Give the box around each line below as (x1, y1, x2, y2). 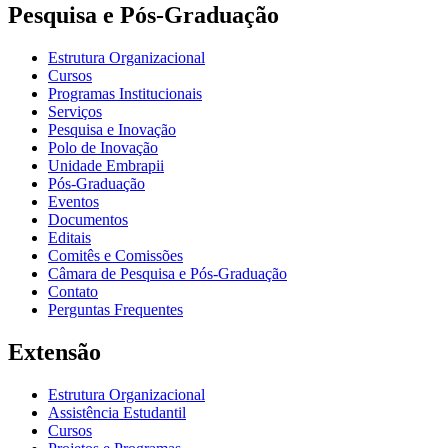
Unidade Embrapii (48, 156, 164, 174)
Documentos (48, 210, 128, 228)
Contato (48, 282, 98, 300)
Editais (48, 228, 91, 246)
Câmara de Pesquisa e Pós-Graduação (48, 264, 287, 282)
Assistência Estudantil (48, 403, 186, 421)
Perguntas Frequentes (48, 300, 183, 318)
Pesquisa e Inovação (48, 120, 176, 138)
